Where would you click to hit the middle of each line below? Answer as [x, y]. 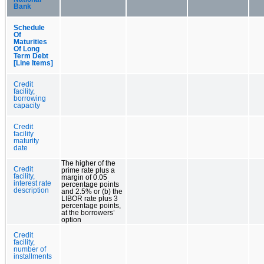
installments [33, 256]
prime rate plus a [88, 170]
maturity [26, 141]
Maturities [30, 42]
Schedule [29, 27]
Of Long [27, 49]
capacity [27, 105]
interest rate [32, 183]
